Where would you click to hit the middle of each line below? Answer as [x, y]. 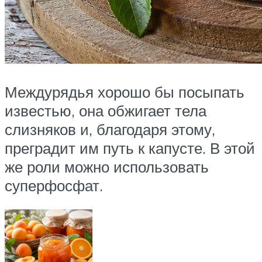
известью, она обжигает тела [106, 110]
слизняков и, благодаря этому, [110, 129]
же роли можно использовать [107, 166]
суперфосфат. [54, 185]
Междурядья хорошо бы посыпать [125, 92]
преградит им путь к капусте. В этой [130, 148]
